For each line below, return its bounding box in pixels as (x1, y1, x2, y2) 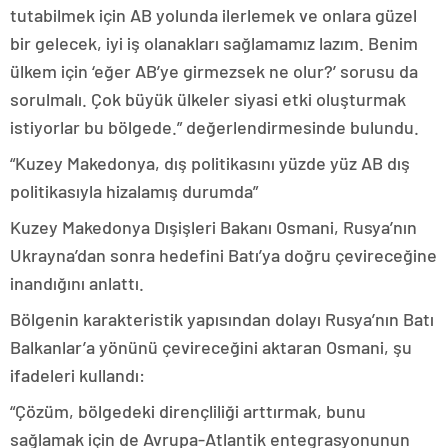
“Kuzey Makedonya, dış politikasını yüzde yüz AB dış (10, 152, 410, 175)
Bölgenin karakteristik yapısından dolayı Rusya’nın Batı (10, 308, 434, 331)
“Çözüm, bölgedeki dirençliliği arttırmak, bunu (10, 400, 366, 423)
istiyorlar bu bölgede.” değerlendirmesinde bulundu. (10, 116, 419, 139)
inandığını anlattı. (10, 272, 144, 295)
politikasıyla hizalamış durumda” (10, 180, 258, 203)
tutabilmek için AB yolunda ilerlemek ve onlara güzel (10, 4, 417, 27)
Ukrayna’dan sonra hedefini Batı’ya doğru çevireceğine (10, 244, 437, 267)
